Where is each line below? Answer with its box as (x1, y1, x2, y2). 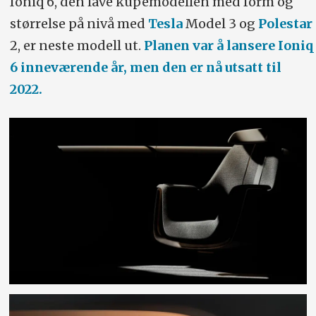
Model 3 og (182, 15, 258, 32)
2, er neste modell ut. (9, 37, 144, 54)
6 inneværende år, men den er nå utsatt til (9, 59, 281, 75)
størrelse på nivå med (9, 15, 148, 32)
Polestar (257, 15, 312, 32)
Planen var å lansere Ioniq (143, 37, 314, 54)
